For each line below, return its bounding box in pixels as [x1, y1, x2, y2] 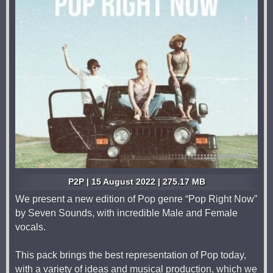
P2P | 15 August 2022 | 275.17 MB [68, 177, 205, 186]
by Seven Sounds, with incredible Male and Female [15, 208, 238, 218]
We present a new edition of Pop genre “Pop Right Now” [15, 194, 257, 204]
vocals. [15, 222, 46, 232]
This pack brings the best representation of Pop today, [15, 250, 246, 260]
